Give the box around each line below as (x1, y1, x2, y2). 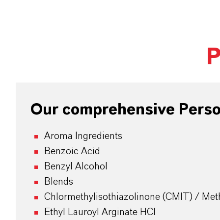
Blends (44, 177, 73, 187)
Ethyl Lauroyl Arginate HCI (44, 207, 156, 218)
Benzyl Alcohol (44, 162, 110, 172)
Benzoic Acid (44, 146, 100, 157)
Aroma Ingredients (44, 131, 122, 141)
